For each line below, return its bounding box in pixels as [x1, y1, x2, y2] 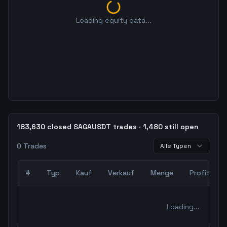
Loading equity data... [75, 16, 152, 25]
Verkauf [108, 168, 134, 177]
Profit [190, 168, 210, 177]
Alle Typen [160, 142, 191, 150]
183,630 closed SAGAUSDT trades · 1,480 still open [17, 122, 199, 131]
